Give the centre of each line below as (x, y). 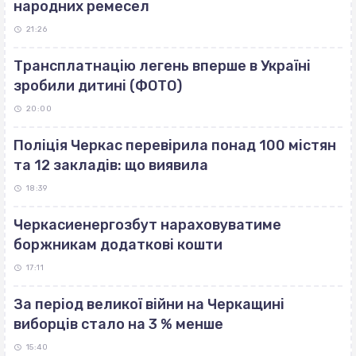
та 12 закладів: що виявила (111, 166)
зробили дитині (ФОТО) (98, 86)
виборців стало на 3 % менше (118, 325)
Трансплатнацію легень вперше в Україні (162, 66)
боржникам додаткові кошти (118, 245)
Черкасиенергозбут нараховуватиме (147, 225)
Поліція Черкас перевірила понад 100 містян (175, 146)
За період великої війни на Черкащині (149, 305)
